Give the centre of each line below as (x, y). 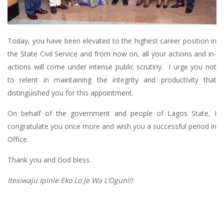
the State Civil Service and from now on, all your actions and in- (112, 54)
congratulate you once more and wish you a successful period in (112, 126)
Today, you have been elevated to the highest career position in (112, 41)
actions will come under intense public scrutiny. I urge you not (112, 67)
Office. (18, 139)
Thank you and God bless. (49, 160)
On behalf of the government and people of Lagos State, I (112, 113)
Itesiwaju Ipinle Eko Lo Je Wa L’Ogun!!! (70, 180)
